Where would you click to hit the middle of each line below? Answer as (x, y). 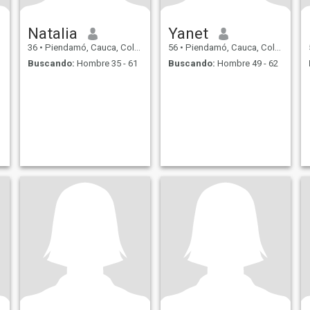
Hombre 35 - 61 (106, 63)
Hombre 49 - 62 (246, 63)
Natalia (52, 34)
